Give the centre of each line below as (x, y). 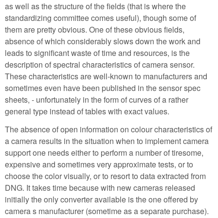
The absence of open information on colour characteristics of (109, 129)
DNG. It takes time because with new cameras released (100, 187)
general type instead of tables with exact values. (87, 111)
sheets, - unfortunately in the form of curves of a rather (97, 100)
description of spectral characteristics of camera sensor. (100, 64)
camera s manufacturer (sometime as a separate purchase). (107, 211)
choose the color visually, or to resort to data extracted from (105, 176)
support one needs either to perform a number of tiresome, (104, 152)
